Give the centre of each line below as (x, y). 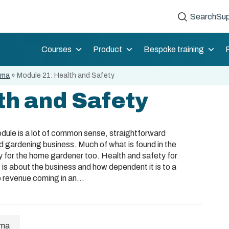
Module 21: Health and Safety (66, 75)
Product (108, 49)
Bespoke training (174, 49)
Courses (56, 49)
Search (203, 17)
